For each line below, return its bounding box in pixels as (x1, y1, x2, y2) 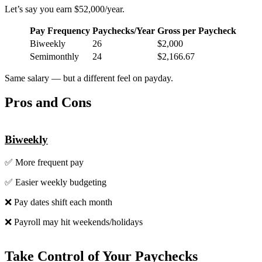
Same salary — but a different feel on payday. (5, 73, 173, 83)
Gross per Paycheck (157, 25, 236, 36)
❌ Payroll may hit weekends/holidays (5, 216, 143, 227)
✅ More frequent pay (5, 157, 84, 167)
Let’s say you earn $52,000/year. (5, 4, 125, 14)
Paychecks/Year (92, 25, 155, 36)
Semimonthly (30, 51, 79, 61)
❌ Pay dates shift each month (5, 196, 112, 207)
